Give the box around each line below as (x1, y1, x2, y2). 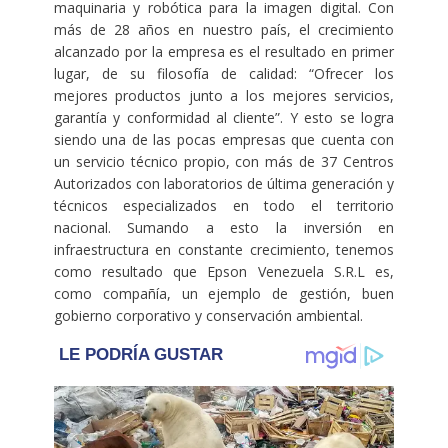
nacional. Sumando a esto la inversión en (53, 217, 395, 237)
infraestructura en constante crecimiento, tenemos (53, 239, 395, 259)
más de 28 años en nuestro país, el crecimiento (53, 19, 395, 39)
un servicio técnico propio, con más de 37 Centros (53, 151, 395, 171)
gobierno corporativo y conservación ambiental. (53, 305, 363, 325)
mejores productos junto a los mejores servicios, (53, 85, 395, 105)
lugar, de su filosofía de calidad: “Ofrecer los (53, 63, 395, 83)
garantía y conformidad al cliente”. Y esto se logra (53, 107, 395, 127)
